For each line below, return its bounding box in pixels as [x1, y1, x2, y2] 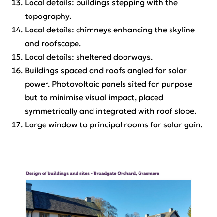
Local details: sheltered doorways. [24, 52, 153, 62]
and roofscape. [24, 38, 81, 48]
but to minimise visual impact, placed [24, 93, 163, 103]
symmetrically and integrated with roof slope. [24, 106, 196, 116]
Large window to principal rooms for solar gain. [24, 120, 202, 130]
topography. [24, 11, 71, 21]
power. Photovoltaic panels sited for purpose [24, 79, 192, 89]
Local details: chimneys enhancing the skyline [24, 25, 195, 35]
